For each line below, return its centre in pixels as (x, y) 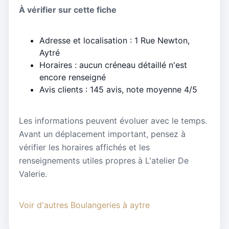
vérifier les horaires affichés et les (84, 147)
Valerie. (33, 174)
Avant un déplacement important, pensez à (102, 134)
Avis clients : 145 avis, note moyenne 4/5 (118, 90)
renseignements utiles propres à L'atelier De (104, 160)
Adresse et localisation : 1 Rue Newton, (114, 41)
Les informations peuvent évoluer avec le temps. (113, 120)
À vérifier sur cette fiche (68, 10)
